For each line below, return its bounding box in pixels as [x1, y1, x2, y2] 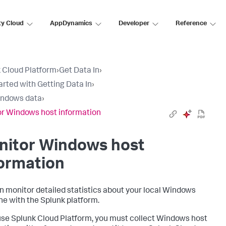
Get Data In [59, 67, 99, 75]
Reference [176, 20, 207, 27]
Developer [119, 20, 149, 27]
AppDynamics [50, 20, 92, 27]
